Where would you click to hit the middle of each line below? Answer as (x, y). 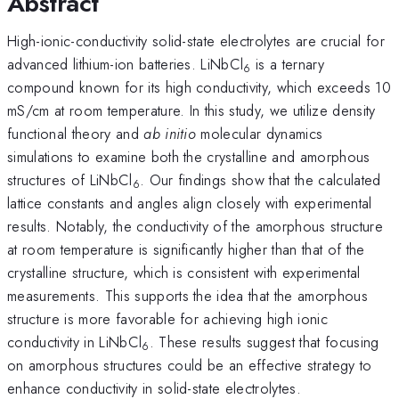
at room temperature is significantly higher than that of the (186, 249)
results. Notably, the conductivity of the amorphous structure (195, 226)
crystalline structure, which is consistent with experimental (184, 272)
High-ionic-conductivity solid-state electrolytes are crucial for (196, 41)
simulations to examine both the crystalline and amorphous (189, 156)
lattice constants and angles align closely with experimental (190, 203)
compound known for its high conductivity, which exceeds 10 (199, 87)
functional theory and (76, 133)
